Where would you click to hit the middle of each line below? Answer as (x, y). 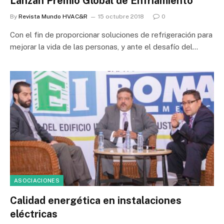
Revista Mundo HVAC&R (53, 16)
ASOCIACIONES (37, 180)
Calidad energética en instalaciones (96, 200)
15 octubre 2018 (121, 16)
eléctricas (34, 214)
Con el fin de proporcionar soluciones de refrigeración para (111, 35)
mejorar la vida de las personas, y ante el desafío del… (104, 47)
